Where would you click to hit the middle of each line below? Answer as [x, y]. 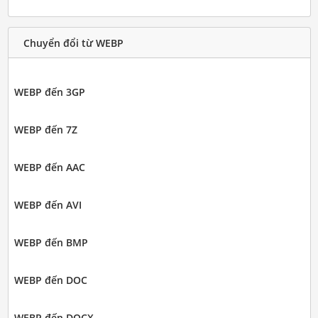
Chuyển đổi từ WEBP [73, 43]
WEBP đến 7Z [45, 130]
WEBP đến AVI [48, 205]
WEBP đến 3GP [49, 92]
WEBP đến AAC [49, 168]
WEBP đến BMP [51, 243]
